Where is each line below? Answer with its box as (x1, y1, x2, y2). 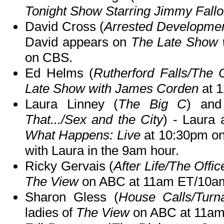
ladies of (25, 205, 76, 220)
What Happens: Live (25, 127, 140, 143)
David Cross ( (25, 19, 104, 34)
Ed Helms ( (25, 65, 94, 81)
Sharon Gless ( (25, 189, 118, 205)
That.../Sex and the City (25, 112, 163, 127)
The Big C (118, 96, 186, 112)
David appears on (25, 34, 131, 50)
